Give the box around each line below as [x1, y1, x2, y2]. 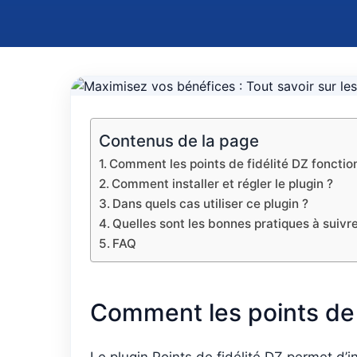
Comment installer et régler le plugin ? [112, 176, 334, 191]
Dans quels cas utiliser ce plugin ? [112, 196, 309, 211]
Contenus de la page [99, 130, 259, 151]
